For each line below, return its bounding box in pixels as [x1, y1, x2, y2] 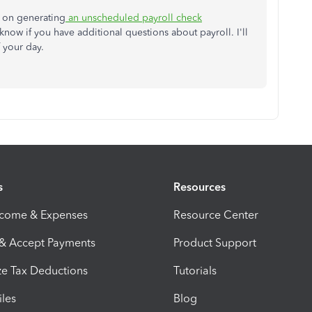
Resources [173, 180, 226, 194]
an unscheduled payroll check [65, 12, 202, 24]
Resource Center [173, 208, 258, 221]
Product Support [173, 235, 256, 249]
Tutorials [173, 263, 217, 277]
